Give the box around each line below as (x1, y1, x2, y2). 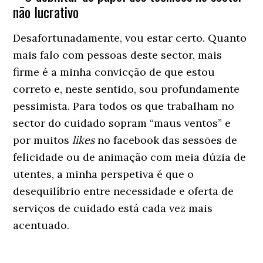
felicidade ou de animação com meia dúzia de (13, 150, 247, 164)
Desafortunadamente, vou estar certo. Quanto (13, 31, 247, 45)
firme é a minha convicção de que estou (13, 65, 215, 79)
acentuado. (13, 218, 70, 232)
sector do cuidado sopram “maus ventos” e (13, 116, 231, 130)
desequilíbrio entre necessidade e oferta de (13, 184, 234, 198)
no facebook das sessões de (95, 133, 238, 147)
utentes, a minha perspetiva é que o (13, 167, 194, 181)
